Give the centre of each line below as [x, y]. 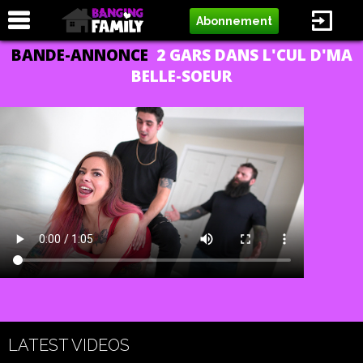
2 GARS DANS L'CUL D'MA [254, 55]
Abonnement [234, 21]
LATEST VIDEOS [69, 345]
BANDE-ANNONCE [83, 55]
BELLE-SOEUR [181, 76]
